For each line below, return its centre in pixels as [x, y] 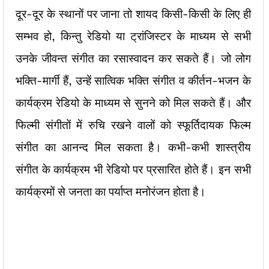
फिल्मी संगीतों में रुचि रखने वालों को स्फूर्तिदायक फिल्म [133, 125]
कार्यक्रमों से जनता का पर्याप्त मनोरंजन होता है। [111, 192]
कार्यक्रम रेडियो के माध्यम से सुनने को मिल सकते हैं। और [133, 103]
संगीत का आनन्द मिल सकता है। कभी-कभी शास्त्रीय [133, 147]
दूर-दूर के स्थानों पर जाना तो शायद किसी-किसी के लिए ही [133, 14]
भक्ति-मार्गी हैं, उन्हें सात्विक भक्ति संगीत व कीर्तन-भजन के [133, 80]
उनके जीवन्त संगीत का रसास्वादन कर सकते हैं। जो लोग [133, 58]
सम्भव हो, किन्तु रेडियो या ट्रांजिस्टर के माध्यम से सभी [133, 36]
